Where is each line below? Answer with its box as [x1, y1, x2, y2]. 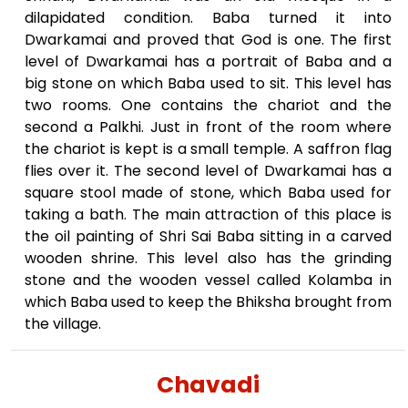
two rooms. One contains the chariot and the [25, 94, 392, 116]
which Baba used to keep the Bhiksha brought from [25, 291, 392, 312]
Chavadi [157, 368, 260, 401]
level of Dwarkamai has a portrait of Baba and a [25, 50, 392, 72]
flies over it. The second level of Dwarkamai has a [25, 159, 392, 181]
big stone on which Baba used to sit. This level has [25, 72, 392, 94]
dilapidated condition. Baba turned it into [25, 6, 392, 28]
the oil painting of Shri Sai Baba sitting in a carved [25, 225, 392, 247]
